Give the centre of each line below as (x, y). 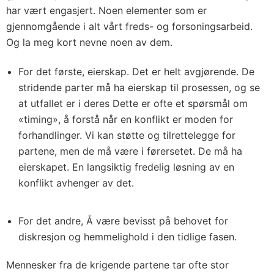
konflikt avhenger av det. (76, 183)
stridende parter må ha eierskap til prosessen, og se (139, 87)
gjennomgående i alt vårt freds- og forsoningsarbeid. (129, 26)
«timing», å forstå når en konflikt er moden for (126, 119)
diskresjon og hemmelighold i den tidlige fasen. (128, 236)
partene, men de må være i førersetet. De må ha (130, 151)
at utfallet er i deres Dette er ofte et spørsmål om (133, 103)
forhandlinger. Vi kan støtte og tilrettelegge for (127, 135)
